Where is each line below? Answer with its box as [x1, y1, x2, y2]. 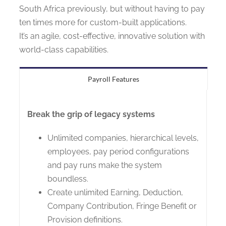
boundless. [47, 174, 88, 184]
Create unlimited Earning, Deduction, [47, 188, 183, 197]
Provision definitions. [47, 215, 123, 224]
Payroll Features [88, 75, 139, 83]
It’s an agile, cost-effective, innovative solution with [19, 31, 205, 41]
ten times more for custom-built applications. [19, 18, 187, 27]
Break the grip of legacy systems [27, 109, 155, 119]
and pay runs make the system [47, 160, 162, 170]
